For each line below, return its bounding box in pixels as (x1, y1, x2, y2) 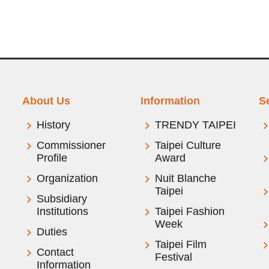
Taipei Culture (154, 139, 221, 151)
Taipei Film (154, 238, 207, 250)
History (37, 118, 71, 131)
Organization (37, 172, 98, 184)
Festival (154, 250, 192, 263)
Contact (37, 246, 74, 258)
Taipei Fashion (154, 205, 225, 217)
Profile (37, 151, 68, 164)
